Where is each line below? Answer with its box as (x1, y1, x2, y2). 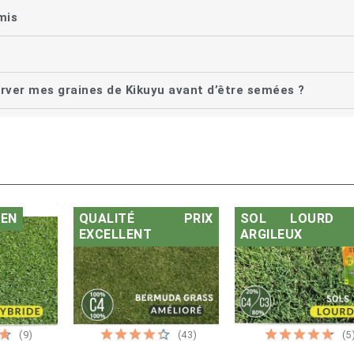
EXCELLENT (78, 227, 152, 243)
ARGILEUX (239, 227, 303, 243)
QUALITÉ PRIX (78, 211, 213, 227)
